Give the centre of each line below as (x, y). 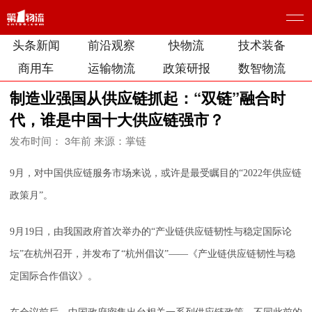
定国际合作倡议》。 (54, 276)
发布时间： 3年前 (52, 140)
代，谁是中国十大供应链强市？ (117, 119)
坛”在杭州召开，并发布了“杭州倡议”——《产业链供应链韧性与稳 (153, 254)
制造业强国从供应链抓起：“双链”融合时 (148, 97)
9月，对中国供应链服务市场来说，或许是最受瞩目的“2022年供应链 (156, 173)
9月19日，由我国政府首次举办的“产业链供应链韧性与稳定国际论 (151, 232)
